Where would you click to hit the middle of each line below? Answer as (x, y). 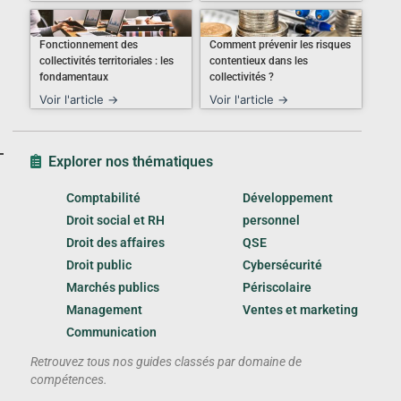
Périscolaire (277, 287)
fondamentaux (74, 77)
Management (104, 310)
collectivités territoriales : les (107, 61)
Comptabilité (103, 198)
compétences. (69, 380)
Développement (288, 198)
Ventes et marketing (300, 310)
